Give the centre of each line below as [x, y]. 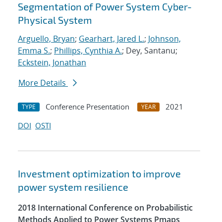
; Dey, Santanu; [150, 51]
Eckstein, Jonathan [52, 63]
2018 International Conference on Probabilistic [105, 208]
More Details [43, 83]
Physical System [55, 20]
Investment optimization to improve [99, 174]
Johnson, [165, 39]
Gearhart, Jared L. [111, 39]
